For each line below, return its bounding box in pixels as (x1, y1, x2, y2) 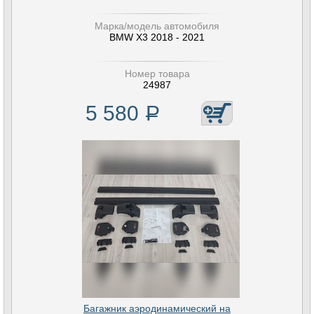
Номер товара (124, 68, 190, 79)
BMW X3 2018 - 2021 (109, 32, 205, 43)
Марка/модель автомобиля (95, 20, 219, 32)
